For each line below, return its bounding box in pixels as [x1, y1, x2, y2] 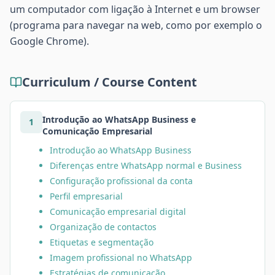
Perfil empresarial [50, 190, 123, 202]
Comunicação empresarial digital [50, 206, 186, 217]
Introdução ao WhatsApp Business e [42, 114, 196, 125]
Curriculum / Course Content [22, 74, 197, 90]
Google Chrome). [10, 34, 89, 48]
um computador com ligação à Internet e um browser [10, 2, 260, 16]
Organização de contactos [50, 221, 157, 233]
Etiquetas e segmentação [50, 236, 153, 248]
